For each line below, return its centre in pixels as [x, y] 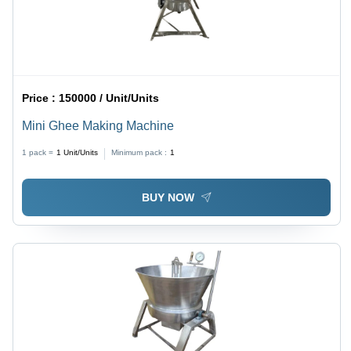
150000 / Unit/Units [109, 98]
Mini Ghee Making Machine [98, 126]
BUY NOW [168, 197]
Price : [41, 98]
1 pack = [38, 153]
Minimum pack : [139, 153]
